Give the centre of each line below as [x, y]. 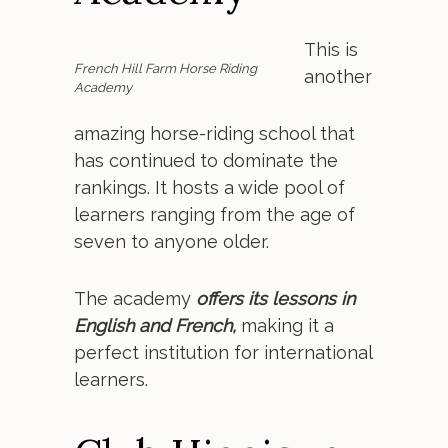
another [338, 76]
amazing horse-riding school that [214, 133]
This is [331, 49]
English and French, [155, 325]
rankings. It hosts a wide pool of [209, 187]
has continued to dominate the [206, 160]
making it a [285, 325]
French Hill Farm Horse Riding [165, 68]
